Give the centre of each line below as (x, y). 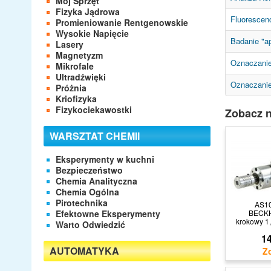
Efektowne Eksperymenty (108, 213)
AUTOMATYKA (84, 250)
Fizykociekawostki (94, 109)
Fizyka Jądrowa (88, 11)
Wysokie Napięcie (92, 33)
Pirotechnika (82, 202)
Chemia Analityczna (96, 181)
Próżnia (71, 87)
